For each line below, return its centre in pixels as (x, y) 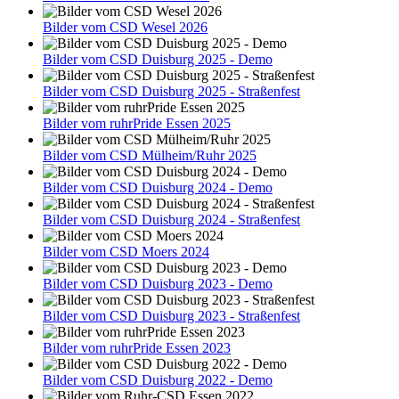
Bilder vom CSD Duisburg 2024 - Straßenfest (171, 220)
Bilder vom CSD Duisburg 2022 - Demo (158, 380)
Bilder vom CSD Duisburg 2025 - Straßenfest (171, 91)
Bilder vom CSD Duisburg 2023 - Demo (158, 284)
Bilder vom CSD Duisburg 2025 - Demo (158, 59)
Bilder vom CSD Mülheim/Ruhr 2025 (150, 155)
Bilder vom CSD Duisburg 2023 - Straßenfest (171, 316)
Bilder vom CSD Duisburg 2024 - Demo (158, 187)
